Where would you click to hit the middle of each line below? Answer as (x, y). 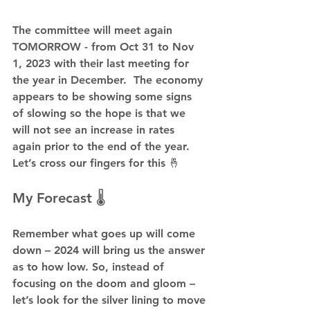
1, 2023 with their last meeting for (102, 64)
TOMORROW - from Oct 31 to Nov (105, 47)
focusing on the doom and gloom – (106, 284)
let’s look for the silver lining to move (111, 300)
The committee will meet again (94, 30)
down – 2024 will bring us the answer (110, 250)
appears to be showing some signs (104, 97)
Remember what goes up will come (106, 234)
